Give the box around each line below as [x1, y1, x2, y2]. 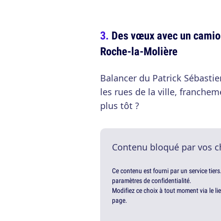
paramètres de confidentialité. [112, 176, 191, 185]
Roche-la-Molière [100, 43, 178, 59]
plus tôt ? [100, 100, 139, 112]
